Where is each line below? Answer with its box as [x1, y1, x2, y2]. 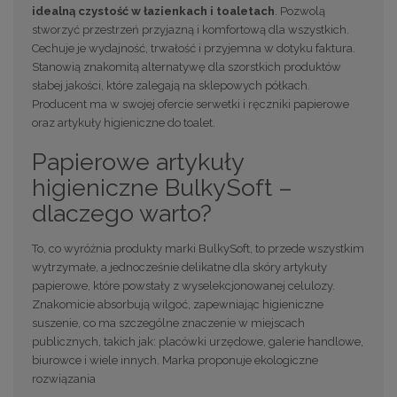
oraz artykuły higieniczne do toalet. [32, 115, 215, 129]
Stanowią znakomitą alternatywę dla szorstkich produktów [32, 59, 341, 74]
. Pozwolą [275, 4, 325, 18]
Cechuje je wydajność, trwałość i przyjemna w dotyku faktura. [32, 41, 355, 55]
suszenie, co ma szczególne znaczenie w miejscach [32, 315, 305, 330]
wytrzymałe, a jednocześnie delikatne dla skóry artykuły [32, 260, 327, 274]
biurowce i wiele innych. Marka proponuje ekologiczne [32, 353, 318, 367]
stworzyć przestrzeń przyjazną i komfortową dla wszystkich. [32, 22, 349, 36]
